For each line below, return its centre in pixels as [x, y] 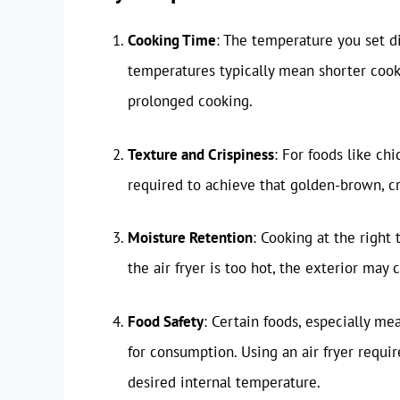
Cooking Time [172, 41]
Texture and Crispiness [201, 154]
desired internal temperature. [224, 382]
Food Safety [166, 321]
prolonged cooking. [190, 101]
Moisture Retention [190, 238]
